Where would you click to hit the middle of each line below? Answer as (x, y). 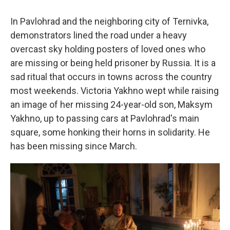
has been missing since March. (74, 146)
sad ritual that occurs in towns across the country (111, 77)
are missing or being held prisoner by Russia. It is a (113, 63)
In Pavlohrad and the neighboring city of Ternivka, (109, 21)
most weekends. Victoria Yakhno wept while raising (114, 91)
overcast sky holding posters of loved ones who (108, 49)
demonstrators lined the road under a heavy (99, 35)
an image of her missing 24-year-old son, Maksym (111, 104)
